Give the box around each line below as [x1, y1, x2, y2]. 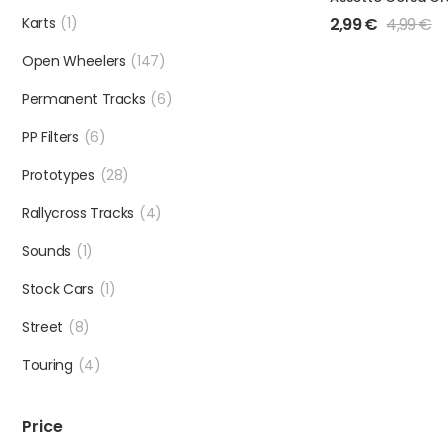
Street [22, 317, 63, 337]
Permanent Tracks [22, 89, 146, 109]
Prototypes [22, 165, 95, 185]
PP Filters [22, 127, 79, 147]
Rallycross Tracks [22, 203, 135, 223]
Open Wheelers [22, 51, 126, 71]
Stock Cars [22, 279, 94, 299]
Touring [22, 355, 73, 375]
